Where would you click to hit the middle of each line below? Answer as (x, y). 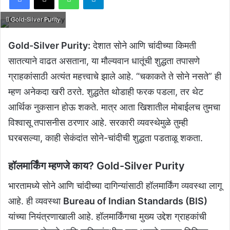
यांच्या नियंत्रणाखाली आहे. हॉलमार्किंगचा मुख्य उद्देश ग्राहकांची (107, 216)
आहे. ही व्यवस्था (36, 201)
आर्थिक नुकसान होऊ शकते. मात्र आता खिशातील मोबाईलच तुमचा (114, 107)
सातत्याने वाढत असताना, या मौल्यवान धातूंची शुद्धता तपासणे (104, 61)
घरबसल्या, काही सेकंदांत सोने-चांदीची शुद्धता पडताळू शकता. (106, 138)
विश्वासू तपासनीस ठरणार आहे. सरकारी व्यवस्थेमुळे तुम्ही (98, 122)
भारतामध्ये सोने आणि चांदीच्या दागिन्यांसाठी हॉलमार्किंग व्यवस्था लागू (115, 186)
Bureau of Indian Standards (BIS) (135, 201)
